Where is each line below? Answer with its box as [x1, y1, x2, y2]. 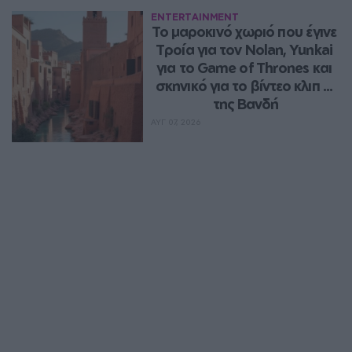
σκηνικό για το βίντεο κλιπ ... [156, 76, 333, 94]
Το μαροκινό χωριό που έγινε [151, 22, 337, 40]
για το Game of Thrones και [156, 58, 332, 76]
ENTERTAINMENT [151, 10, 240, 23]
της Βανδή [212, 94, 279, 112]
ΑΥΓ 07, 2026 [151, 116, 202, 126]
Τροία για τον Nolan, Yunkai [156, 40, 332, 58]
